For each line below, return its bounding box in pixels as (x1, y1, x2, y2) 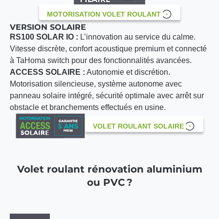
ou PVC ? (87, 176, 132, 189)
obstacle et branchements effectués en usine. (10, 103, 166, 112)
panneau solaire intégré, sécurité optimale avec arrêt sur (10, 91, 204, 100)
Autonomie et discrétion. (85, 68, 170, 77)
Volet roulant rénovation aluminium (17, 163, 202, 175)
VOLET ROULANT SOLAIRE (93, 122, 184, 131)
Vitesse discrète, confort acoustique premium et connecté (10, 44, 207, 53)
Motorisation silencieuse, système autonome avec (10, 80, 182, 88)
